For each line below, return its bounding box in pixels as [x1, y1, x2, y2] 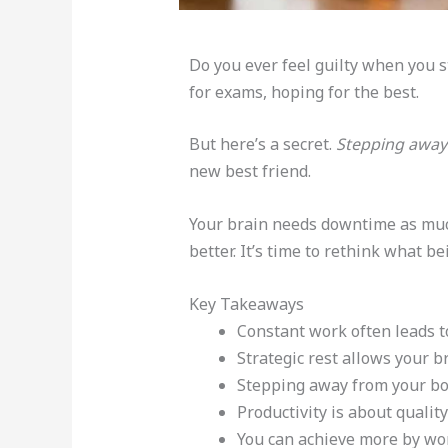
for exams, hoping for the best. [188, 80, 419, 103]
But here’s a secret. [188, 133, 336, 156]
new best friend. [188, 160, 311, 183]
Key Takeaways [188, 292, 304, 315]
